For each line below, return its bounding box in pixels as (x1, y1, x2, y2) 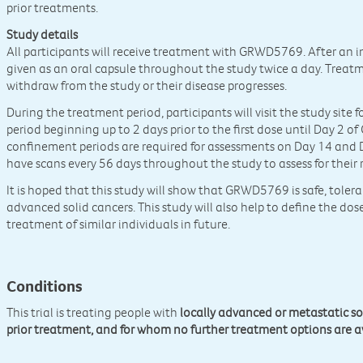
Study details (6, 26, 79, 43)
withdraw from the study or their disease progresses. (6, 77, 288, 94)
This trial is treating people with (6, 304, 181, 321)
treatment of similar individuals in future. (6, 216, 231, 233)
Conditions (6, 275, 83, 297)
